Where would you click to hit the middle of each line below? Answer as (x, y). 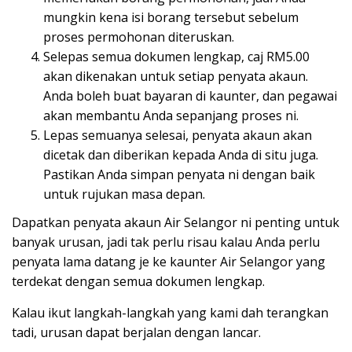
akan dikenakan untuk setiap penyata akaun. (176, 76)
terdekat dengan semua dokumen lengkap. (138, 282)
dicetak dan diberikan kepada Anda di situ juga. (181, 154)
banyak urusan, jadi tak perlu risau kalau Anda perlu (166, 242)
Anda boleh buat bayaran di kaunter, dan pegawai (190, 95)
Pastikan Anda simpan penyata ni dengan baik (179, 174)
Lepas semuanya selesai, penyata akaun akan (178, 135)
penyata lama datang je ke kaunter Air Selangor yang (169, 262)
